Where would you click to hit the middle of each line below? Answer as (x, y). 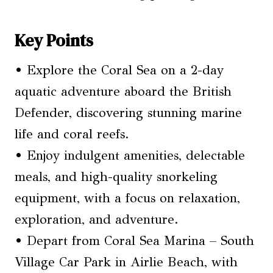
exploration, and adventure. (97, 219)
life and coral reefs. (72, 134)
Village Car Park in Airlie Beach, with (126, 262)
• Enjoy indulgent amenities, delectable (130, 155)
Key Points (54, 40)
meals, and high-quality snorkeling (116, 177)
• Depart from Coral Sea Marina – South (134, 241)
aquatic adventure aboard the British (123, 91)
